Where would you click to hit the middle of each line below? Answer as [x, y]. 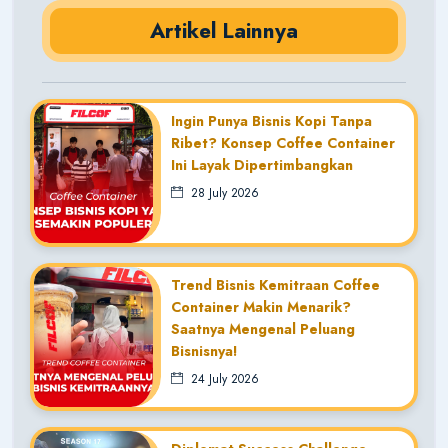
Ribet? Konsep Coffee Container [282, 142]
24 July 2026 [220, 378]
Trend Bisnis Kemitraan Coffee [275, 284]
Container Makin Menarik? [260, 306]
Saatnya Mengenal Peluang [262, 328]
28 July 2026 [220, 192]
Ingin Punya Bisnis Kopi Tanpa [271, 120]
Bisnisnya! [204, 350]
